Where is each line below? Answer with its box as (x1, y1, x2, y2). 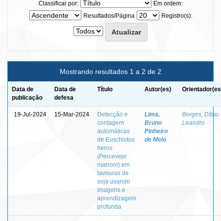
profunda (97, 203, 121, 210)
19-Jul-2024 (14, 110, 46, 118)
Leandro (182, 119, 205, 126)
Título (97, 85, 112, 93)
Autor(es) (145, 85, 171, 93)
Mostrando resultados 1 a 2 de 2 (60, 67, 161, 75)
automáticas (97, 127, 130, 135)
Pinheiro (145, 127, 168, 135)
